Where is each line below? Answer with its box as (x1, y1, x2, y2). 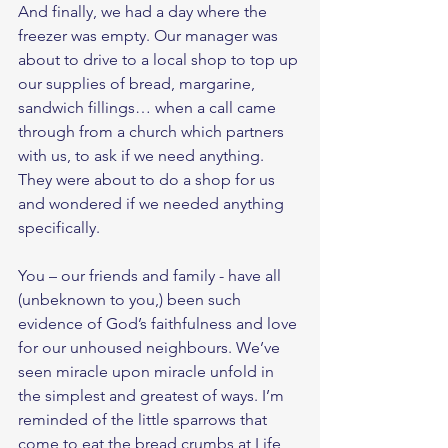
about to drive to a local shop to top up (18, 50, 302, 70)
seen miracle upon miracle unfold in (18, 362, 278, 382)
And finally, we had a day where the (18, 2, 271, 22)
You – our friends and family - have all (18, 266, 285, 286)
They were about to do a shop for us (18, 170, 279, 190)
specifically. (18, 218, 104, 238)
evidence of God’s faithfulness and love (18, 314, 301, 334)
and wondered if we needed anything (18, 194, 288, 214)
